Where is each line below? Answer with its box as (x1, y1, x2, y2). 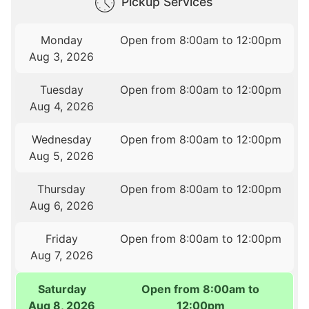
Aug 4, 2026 (29, 99, 94, 114)
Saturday (37, 282, 86, 297)
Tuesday (39, 83, 83, 97)
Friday (45, 232, 78, 246)
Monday (40, 33, 83, 48)
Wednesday (31, 132, 92, 147)
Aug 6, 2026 (29, 199, 94, 213)
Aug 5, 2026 (29, 149, 94, 163)
